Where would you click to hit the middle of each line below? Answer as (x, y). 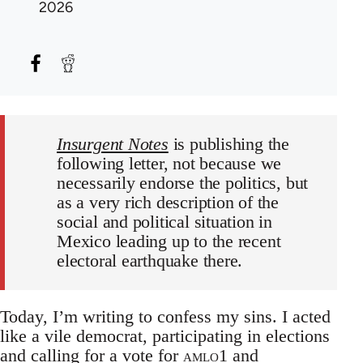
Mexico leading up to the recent (169, 241)
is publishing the (229, 144)
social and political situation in (165, 222)
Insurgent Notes (113, 144)
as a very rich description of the (168, 202)
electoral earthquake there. (150, 261)
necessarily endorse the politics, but (183, 183)
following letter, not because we (169, 163)
